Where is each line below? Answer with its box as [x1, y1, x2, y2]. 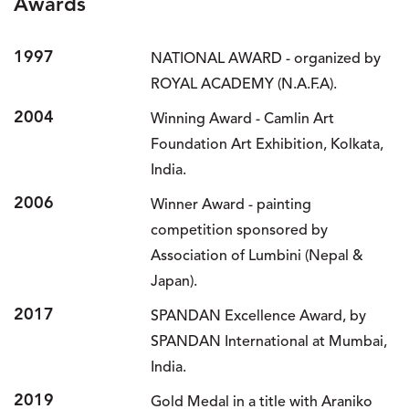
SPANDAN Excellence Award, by [151, 309, 366, 324]
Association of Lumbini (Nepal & [151, 249, 363, 264]
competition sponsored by [151, 224, 328, 238]
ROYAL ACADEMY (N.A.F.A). [151, 78, 337, 92]
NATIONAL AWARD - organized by [151, 52, 381, 67]
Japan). [151, 275, 197, 289]
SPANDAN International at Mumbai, [151, 335, 387, 350]
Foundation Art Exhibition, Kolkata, [151, 138, 383, 152]
